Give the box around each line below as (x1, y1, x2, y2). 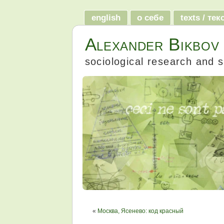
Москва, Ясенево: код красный (97, 207, 183, 214)
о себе (137, 12, 164, 23)
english (91, 12, 120, 23)
